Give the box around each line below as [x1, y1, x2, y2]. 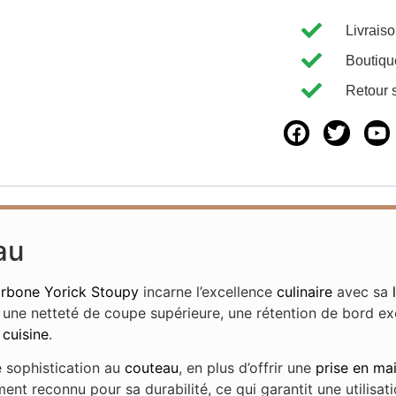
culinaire [277, 283, 333, 301]
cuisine [3, 325, 49, 344]
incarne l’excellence [139, 283, 278, 301]
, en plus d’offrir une [179, 359, 316, 377]
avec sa [332, 283, 393, 301]
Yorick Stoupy [44, 283, 140, 301]
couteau [125, 359, 179, 377]
